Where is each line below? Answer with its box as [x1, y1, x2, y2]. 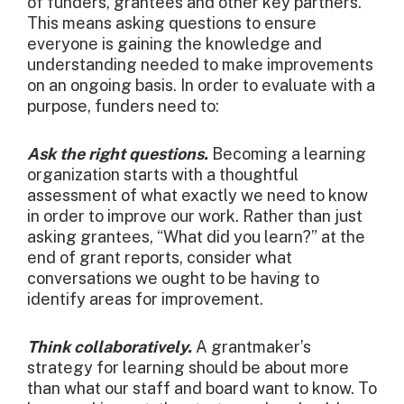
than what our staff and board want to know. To [27, 379, 377, 399]
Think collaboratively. [27, 337, 192, 357]
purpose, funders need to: [27, 96, 219, 116]
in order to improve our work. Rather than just [27, 207, 363, 226]
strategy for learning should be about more [27, 358, 349, 378]
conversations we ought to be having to [27, 269, 319, 289]
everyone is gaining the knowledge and [27, 34, 322, 54]
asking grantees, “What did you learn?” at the [27, 227, 365, 247]
